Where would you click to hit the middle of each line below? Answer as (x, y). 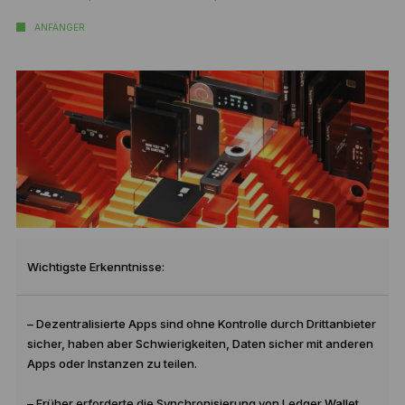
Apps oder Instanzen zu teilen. (112, 364)
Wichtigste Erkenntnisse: (95, 267)
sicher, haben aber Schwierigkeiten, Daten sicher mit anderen (200, 344)
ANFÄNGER (59, 27)
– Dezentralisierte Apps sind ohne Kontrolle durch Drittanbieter (201, 324)
